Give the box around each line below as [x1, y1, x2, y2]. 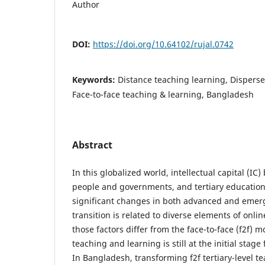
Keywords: [72, 73, 118, 85]
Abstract [72, 138, 112, 151]
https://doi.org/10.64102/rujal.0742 [93, 38, 234, 50]
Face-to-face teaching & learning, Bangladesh [72, 88, 254, 100]
